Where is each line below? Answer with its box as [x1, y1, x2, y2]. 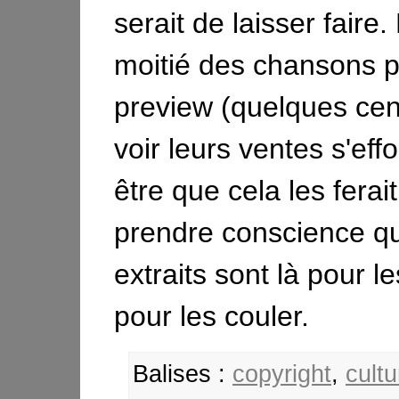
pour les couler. [114, 300, 309, 332]
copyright [232, 361, 331, 387]
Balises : [133, 361, 232, 387]
